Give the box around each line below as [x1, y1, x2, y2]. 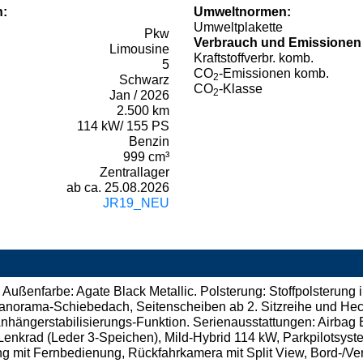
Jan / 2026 [109, 88, 169, 103]
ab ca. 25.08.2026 [66, 181, 169, 195]
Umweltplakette [194, 20, 283, 35]
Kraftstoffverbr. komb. [194, 51, 314, 66]
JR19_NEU [103, 196, 169, 211]
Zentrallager [100, 165, 169, 180]
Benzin [129, 135, 169, 149]
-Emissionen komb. [219, 66, 329, 81]
